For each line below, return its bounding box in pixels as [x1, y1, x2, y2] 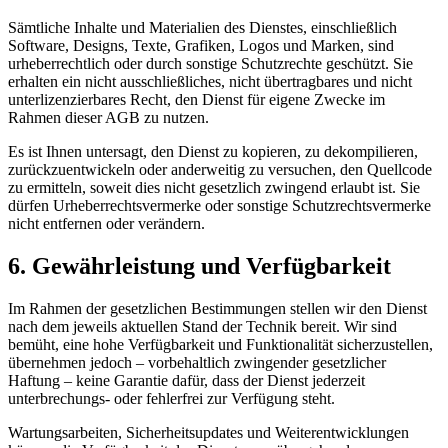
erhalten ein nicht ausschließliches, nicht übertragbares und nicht [8, 72, 412, 90]
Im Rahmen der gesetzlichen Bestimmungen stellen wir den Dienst [8, 299, 427, 317]
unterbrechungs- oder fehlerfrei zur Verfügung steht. [8, 389, 335, 407]
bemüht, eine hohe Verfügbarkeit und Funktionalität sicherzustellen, [8, 335, 433, 353]
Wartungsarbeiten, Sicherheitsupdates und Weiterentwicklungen [8, 423, 409, 441]
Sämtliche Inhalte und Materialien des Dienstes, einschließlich [8, 18, 397, 36]
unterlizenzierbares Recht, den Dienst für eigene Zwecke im [8, 90, 385, 108]
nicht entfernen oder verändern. [8, 214, 205, 232]
